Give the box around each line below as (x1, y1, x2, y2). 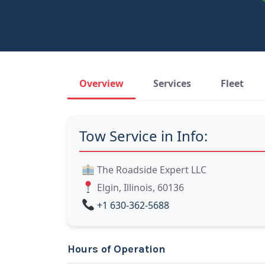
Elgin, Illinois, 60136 (97, 181, 184, 194)
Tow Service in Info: (79, 126, 208, 146)
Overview (79, 77, 124, 90)
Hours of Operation (67, 243, 166, 256)
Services (153, 77, 191, 90)
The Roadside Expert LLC (97, 163, 206, 176)
